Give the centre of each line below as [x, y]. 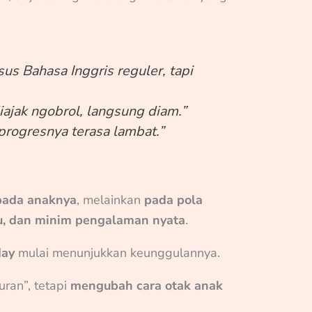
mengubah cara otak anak [147, 285]
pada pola [174, 200]
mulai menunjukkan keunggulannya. [118, 252]
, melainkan [111, 200]
